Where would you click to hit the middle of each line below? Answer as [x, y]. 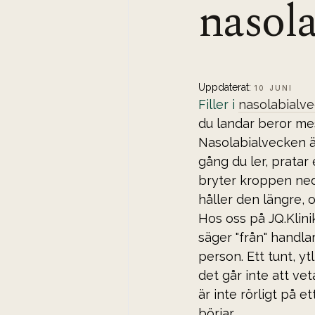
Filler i [218, 104]
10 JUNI [274, 88]
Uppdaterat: [226, 87]
